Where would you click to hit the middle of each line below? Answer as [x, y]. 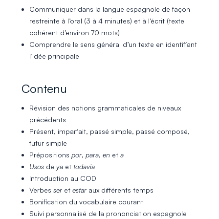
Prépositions [50, 155]
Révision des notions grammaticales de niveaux [105, 108]
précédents [48, 120]
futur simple [48, 143]
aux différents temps [120, 190]
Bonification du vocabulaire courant [86, 202]
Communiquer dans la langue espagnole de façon [110, 9]
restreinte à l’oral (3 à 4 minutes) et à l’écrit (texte [107, 21]
